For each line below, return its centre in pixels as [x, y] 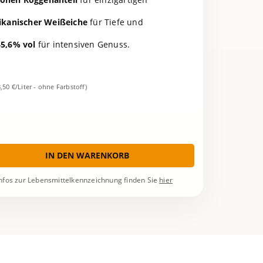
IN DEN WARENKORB [87, 156]
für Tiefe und [115, 22]
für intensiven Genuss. [83, 45]
